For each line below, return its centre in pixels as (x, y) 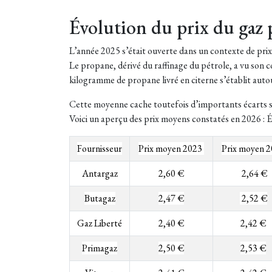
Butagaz (100, 199)
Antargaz (100, 174)
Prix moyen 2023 (171, 149)
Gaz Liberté (100, 223)
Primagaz (100, 248)
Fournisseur (100, 149)
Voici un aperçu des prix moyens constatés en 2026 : (168, 119)
